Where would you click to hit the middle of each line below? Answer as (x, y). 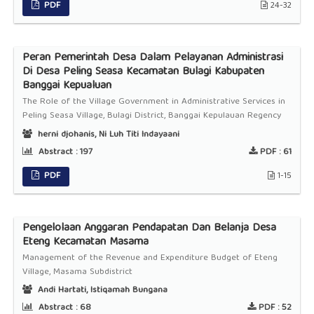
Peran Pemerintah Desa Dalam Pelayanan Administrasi (152, 58)
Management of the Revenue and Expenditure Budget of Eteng (150, 258)
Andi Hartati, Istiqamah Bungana (101, 291)
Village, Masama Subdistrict (77, 272)
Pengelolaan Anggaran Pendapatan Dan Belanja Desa (149, 228)
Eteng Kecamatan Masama (85, 242)
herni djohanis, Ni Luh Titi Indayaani (107, 135)
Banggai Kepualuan (67, 86)
